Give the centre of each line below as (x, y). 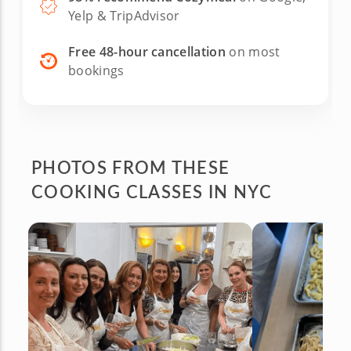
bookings (96, 70)
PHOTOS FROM (101, 166)
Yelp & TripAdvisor (124, 15)
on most (253, 51)
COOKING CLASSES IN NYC (152, 191)
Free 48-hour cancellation (147, 51)
